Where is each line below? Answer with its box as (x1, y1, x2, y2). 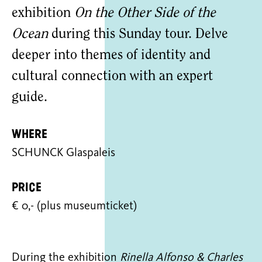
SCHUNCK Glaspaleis (12, 147, 115, 159)
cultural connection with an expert (12, 70, 213, 84)
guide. (12, 91, 47, 105)
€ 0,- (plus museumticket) (12, 201, 137, 212)
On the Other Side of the (74, 6, 216, 20)
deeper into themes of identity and (12, 49, 211, 63)
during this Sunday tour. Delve (51, 27, 228, 42)
